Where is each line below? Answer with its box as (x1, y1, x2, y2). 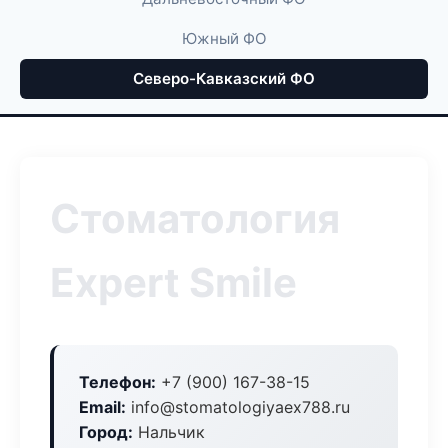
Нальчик (133, 422, 205, 442)
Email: (79, 397, 126, 417)
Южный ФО (181, 29, 267, 48)
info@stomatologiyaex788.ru (126, 397, 350, 417)
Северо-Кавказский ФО (133, 69, 315, 88)
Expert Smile (50, 258, 297, 307)
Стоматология (50, 194, 340, 243)
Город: (79, 422, 133, 442)
